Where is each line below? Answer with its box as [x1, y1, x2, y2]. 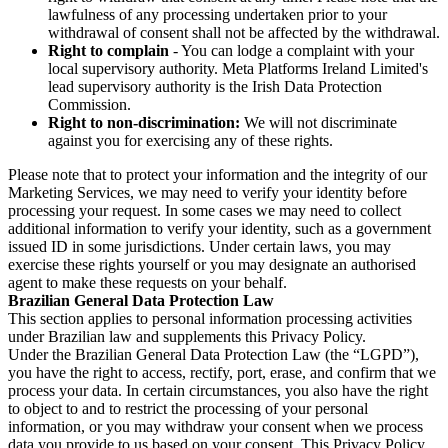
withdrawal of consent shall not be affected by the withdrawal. [48, 23, 440, 41]
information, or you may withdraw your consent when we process [8, 417, 423, 435]
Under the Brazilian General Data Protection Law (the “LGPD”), [8, 345, 419, 363]
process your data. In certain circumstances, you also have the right [8, 381, 428, 399]
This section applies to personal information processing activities [8, 309, 412, 327]
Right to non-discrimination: [48, 113, 240, 131]
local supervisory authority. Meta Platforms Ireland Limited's [48, 59, 428, 77]
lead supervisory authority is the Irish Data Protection [48, 77, 382, 95]
